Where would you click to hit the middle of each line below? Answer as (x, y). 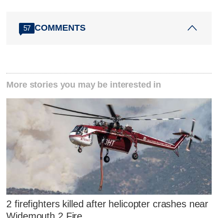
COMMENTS (60, 28)
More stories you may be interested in (84, 84)
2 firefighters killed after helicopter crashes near (108, 204)
